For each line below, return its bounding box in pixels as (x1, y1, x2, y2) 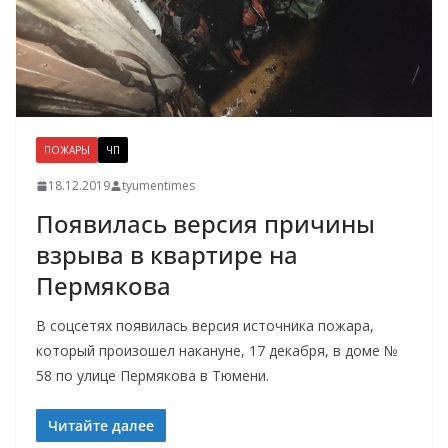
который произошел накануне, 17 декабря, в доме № (36, 341, 398, 361)
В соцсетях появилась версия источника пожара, (36, 316, 374, 336)
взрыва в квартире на (36, 238, 298, 272)
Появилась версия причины (36, 207, 375, 241)
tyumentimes (122, 177, 195, 195)
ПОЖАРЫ (44, 143, 90, 158)
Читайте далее (48, 416, 154, 436)
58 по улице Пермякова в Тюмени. (36, 366, 269, 386)
